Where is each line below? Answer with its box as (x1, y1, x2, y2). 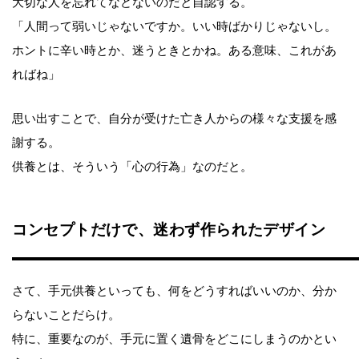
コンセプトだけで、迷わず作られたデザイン (12, 221, 326, 239)
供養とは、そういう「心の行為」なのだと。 (12, 160, 252, 174)
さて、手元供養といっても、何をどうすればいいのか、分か (12, 284, 337, 298)
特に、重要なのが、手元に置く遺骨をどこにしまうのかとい (12, 333, 337, 346)
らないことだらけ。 (12, 309, 120, 322)
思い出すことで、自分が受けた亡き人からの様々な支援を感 (12, 112, 337, 126)
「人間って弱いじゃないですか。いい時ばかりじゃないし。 (12, 20, 337, 34)
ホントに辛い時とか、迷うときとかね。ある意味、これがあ (12, 44, 337, 58)
